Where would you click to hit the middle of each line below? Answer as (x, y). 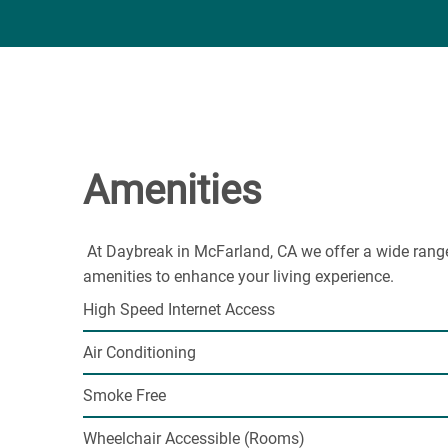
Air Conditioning (139, 352)
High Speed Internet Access (178, 309)
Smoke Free (124, 395)
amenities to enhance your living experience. (240, 276)
